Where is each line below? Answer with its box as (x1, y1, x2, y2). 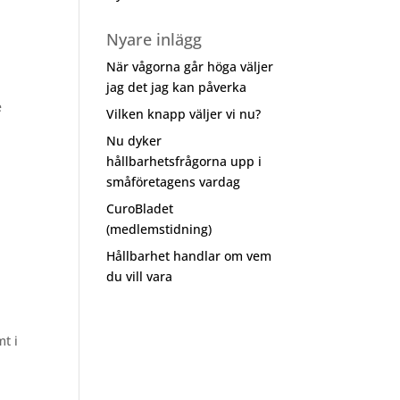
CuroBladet (106, 200, 174, 217)
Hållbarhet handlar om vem (106, 247, 272, 264)
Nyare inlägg (106, 29, 203, 50)
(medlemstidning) (106, 221, 212, 237)
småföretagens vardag (106, 173, 241, 190)
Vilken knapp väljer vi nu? (106, 105, 262, 122)
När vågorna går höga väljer (106, 58, 274, 75)
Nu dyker (106, 132, 162, 149)
